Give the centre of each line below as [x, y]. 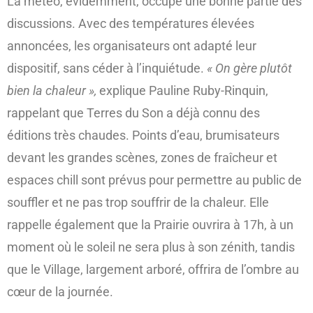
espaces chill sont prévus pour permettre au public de [154, 180]
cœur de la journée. [60, 292]
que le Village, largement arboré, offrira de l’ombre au [153, 270]
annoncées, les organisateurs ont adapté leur [132, 46]
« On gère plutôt [249, 68]
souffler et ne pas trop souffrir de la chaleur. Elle [138, 203]
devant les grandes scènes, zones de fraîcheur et [142, 158]
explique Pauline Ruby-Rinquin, [182, 91]
